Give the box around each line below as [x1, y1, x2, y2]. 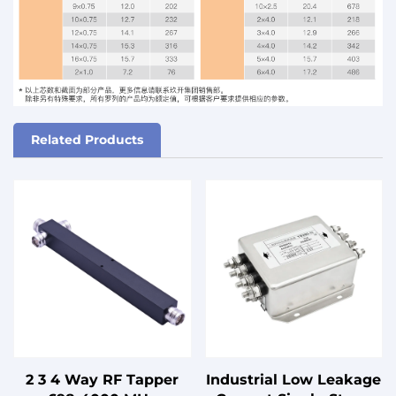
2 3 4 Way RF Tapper [26, 370, 179, 388]
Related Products [31, 132, 143, 148]
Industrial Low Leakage [206, 370, 382, 388]
